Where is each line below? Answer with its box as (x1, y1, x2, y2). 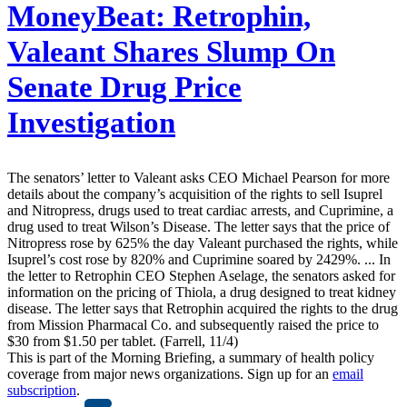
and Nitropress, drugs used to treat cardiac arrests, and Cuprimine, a (7, 203, 393, 219)
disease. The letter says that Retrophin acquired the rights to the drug (7, 301, 398, 317)
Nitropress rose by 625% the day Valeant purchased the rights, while (7, 235, 398, 252)
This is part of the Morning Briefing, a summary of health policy (7, 350, 374, 366)
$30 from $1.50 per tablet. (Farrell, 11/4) (7, 333, 238, 350)
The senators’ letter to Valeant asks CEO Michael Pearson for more (7, 170, 390, 186)
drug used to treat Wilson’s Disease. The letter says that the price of (7, 219, 390, 235)
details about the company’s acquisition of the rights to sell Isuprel (7, 186, 382, 203)
